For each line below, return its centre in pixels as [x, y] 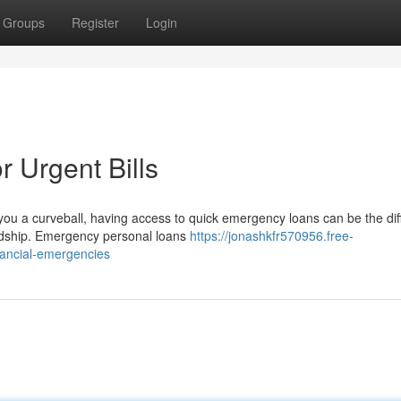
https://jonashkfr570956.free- [272, 235]
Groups [24, 22]
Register [95, 22]
